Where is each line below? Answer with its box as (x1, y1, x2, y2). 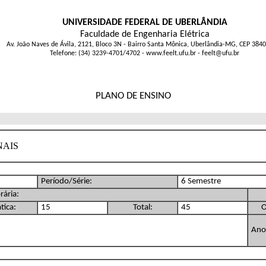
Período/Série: (41, 176, 92, 186)
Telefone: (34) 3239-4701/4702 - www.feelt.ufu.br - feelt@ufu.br (50, 50, 239, 57)
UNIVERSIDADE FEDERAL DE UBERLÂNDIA (62, 18, 227, 27)
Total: (132, 202, 153, 212)
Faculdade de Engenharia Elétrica (80, 30, 210, 39)
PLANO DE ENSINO (95, 91, 171, 102)
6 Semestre (181, 176, 221, 186)
